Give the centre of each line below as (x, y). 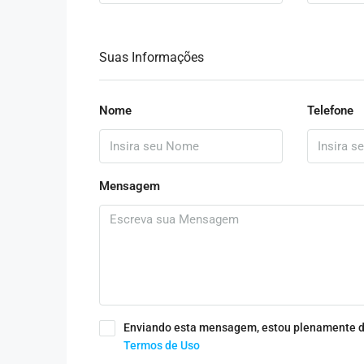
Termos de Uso (162, 345)
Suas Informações (152, 57)
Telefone (330, 110)
